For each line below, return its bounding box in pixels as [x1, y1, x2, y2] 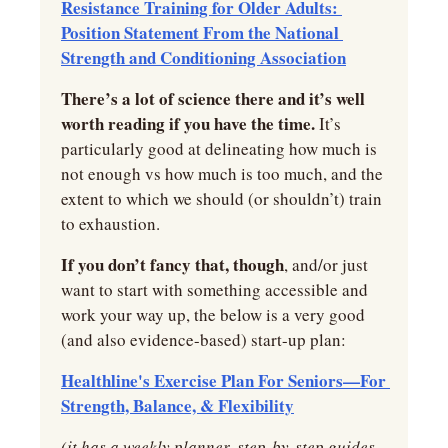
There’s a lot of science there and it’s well [61, 86, 365, 112]
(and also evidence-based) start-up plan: [61, 328, 346, 352]
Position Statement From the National [61, 20, 339, 46]
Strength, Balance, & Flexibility [61, 393, 294, 419]
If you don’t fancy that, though [61, 252, 284, 278]
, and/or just [284, 253, 368, 277]
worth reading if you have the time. [61, 111, 315, 137]
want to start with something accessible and [61, 278, 368, 302]
